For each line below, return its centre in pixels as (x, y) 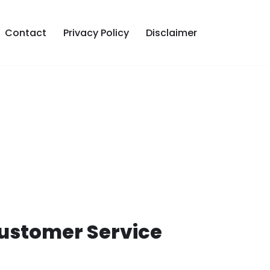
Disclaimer (171, 33)
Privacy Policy (96, 33)
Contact (26, 33)
